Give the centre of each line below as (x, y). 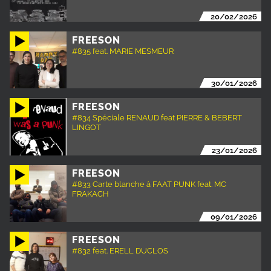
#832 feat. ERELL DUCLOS (120, 251)
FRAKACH (91, 194)
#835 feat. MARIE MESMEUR (123, 51)
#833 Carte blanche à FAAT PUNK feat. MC (149, 184)
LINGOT (87, 127)
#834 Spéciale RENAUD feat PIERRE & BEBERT (157, 117)
